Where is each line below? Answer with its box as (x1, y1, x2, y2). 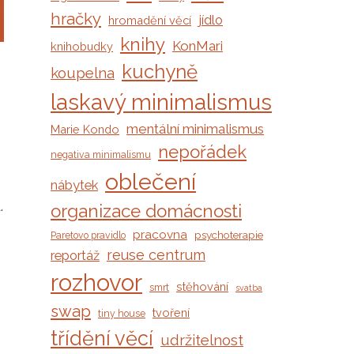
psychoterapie (194, 228, 263, 242)
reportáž (51, 247, 100, 264)
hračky (51, 9, 101, 29)
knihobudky (51, 40, 113, 54)
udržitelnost (160, 331, 243, 349)
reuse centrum (107, 247, 205, 264)
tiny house (98, 308, 145, 320)
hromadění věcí (108, 13, 191, 28)
